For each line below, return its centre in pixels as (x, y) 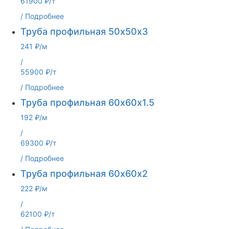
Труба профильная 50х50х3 (84, 31)
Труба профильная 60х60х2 (84, 174)
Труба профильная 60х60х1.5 (87, 102)
